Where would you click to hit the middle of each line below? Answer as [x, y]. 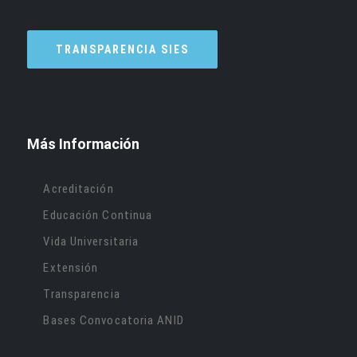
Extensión [71, 268]
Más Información [84, 144]
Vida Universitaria [91, 242]
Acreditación [78, 189]
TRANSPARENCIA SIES [123, 49]
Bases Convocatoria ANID [114, 321]
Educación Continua [98, 216]
